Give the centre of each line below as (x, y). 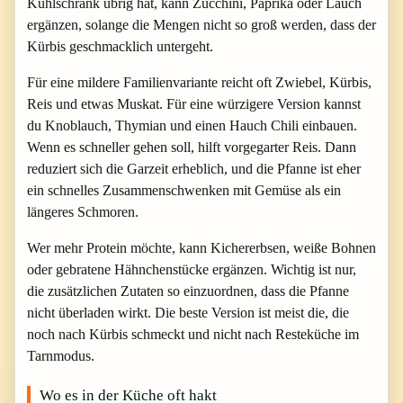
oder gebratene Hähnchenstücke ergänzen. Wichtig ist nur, (192, 269)
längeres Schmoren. (83, 211)
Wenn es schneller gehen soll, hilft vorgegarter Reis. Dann (192, 147)
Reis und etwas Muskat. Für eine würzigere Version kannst (194, 103)
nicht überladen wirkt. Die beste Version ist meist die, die (188, 312)
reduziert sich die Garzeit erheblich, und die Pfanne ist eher (194, 168)
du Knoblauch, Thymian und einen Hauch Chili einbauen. (192, 125)
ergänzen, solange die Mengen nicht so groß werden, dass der (201, 24)
